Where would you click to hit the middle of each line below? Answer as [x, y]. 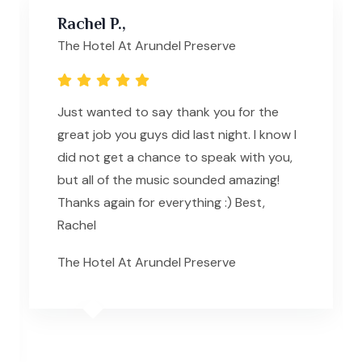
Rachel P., [92, 23]
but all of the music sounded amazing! [168, 179]
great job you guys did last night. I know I [177, 134]
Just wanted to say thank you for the [168, 112]
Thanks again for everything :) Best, [161, 202]
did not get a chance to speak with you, [175, 157]
